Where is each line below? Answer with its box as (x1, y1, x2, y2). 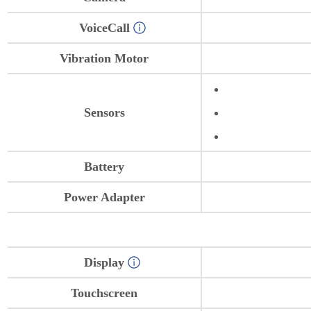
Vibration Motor (60, 51, 149, 66)
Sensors (83, 106, 125, 120)
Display (84, 255, 125, 270)
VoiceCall (78, 21, 130, 35)
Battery (84, 160, 125, 174)
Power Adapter (63, 190, 145, 205)
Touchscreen (71, 286, 138, 301)
